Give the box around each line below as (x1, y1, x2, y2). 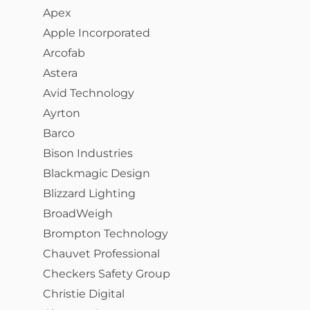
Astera (43, 66, 77, 80)
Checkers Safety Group (43, 267, 170, 280)
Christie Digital (43, 287, 125, 300)
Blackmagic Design (43, 167, 150, 180)
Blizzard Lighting (43, 187, 136, 200)
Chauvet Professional (43, 247, 160, 260)
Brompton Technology (43, 227, 168, 240)
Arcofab (43, 46, 85, 60)
